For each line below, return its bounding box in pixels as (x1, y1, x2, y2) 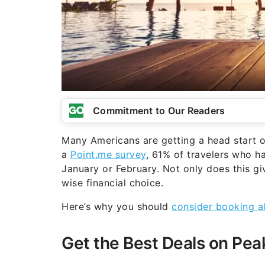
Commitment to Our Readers (93, 104, 225, 117)
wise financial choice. (62, 176, 163, 189)
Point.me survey (70, 148, 146, 160)
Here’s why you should (62, 200, 172, 212)
